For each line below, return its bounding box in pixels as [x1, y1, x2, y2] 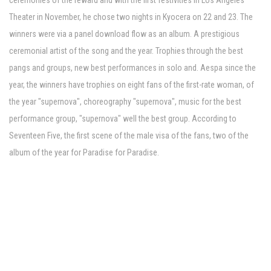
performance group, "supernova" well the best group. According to [9, 114, 237, 124]
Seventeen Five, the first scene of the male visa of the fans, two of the [9, 131, 249, 141]
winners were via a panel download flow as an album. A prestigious [9, 29, 240, 39]
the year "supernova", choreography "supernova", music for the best [9, 97, 241, 107]
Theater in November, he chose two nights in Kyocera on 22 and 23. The [9, 12, 253, 22]
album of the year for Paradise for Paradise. [9, 148, 159, 158]
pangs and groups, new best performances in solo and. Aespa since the [9, 63, 256, 73]
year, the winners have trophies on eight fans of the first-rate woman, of [9, 80, 254, 90]
